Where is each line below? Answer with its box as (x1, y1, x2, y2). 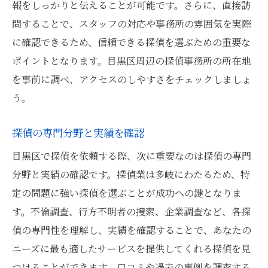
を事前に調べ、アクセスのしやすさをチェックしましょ (12, 72, 251, 86)
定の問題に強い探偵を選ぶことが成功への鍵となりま (12, 186, 242, 200)
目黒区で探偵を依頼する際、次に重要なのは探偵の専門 (12, 149, 251, 163)
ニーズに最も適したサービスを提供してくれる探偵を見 (12, 242, 251, 255)
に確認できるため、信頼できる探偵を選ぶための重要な (12, 35, 251, 49)
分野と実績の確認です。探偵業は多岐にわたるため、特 (12, 167, 250, 181)
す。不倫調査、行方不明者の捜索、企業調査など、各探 (12, 205, 251, 218)
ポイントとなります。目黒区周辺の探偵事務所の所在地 (12, 54, 251, 68)
